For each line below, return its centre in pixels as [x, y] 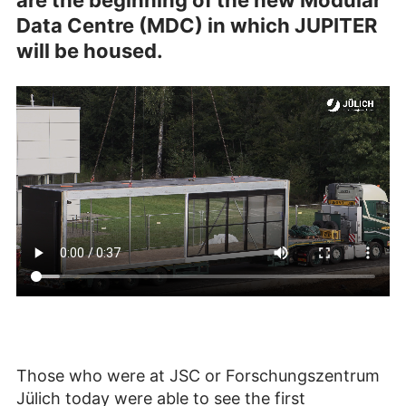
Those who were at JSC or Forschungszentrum [198, 375]
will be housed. [90, 51]
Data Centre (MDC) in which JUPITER [197, 26]
